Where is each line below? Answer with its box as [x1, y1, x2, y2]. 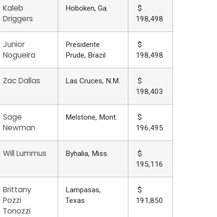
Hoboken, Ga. [65, 4, 108, 13]
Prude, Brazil [65, 51, 106, 60]
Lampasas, [65, 186, 101, 195]
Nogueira [2, 50, 35, 61]
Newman [2, 123, 35, 133]
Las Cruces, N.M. [65, 77, 120, 86]
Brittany [2, 185, 31, 195]
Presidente [65, 40, 100, 49]
